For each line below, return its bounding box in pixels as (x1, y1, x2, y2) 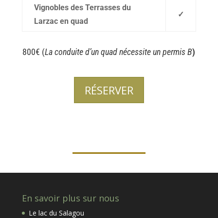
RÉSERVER (84, 82, 133, 97)
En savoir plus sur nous (21, 192, 119, 204)
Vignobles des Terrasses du (34, 2, 131, 12)
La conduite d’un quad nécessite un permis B (45, 46, 193, 57)
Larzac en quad (34, 16, 88, 26)
